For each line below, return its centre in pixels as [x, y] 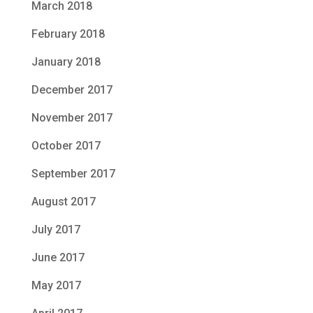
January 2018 [66, 62]
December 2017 [72, 90]
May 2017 [56, 286]
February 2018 [68, 34]
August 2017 [63, 202]
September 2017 [73, 174]
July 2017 [56, 230]
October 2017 [66, 146]
